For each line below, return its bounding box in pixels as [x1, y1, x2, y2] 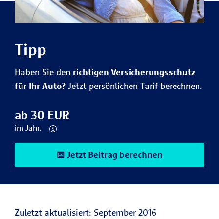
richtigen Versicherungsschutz [73, 66, 195, 78]
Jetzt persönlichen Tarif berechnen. [66, 80, 202, 91]
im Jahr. [15, 122, 42, 132]
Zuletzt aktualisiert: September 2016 [15, 206, 156, 218]
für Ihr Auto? [15, 80, 66, 91]
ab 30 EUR [15, 107, 69, 122]
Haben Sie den [15, 66, 73, 78]
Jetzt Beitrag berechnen [65, 149, 163, 160]
